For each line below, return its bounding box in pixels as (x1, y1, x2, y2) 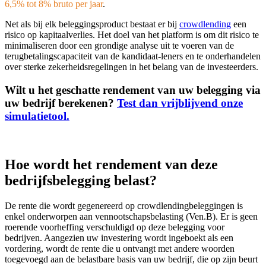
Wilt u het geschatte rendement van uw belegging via (5, 84, 261, 97)
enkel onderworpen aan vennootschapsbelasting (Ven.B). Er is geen (5, 211, 258, 221)
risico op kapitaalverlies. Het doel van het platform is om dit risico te (5, 30, 259, 40)
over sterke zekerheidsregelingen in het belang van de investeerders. (5, 62, 258, 72)
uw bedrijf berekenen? (5, 97, 117, 110)
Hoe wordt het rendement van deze (5, 156, 218, 172)
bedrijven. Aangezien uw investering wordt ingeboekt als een (5, 232, 233, 243)
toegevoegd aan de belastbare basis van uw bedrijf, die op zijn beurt (5, 254, 258, 264)
